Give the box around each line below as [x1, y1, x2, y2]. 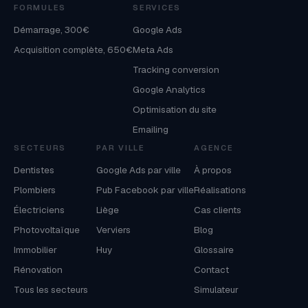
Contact [194, 263, 229, 276]
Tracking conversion [133, 63, 219, 76]
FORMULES [14, 2, 67, 12]
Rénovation [14, 263, 63, 276]
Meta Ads [133, 43, 173, 56]
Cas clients [194, 203, 241, 216]
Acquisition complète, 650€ [14, 43, 133, 56]
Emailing [133, 122, 168, 135]
